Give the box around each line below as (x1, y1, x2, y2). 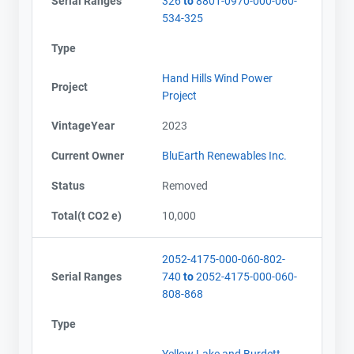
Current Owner (51, 149, 124, 162)
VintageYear (51, 119, 115, 132)
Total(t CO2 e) (51, 209, 122, 222)
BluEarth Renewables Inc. (162, 149, 287, 162)
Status (51, 179, 85, 192)
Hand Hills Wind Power (162, 71, 273, 85)
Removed (162, 179, 208, 192)
